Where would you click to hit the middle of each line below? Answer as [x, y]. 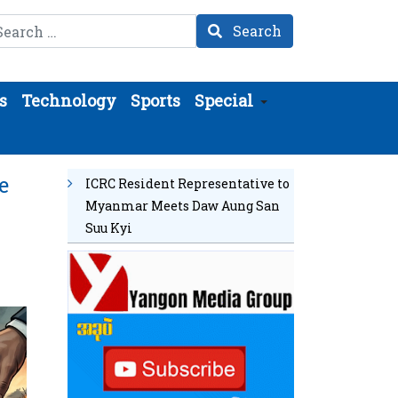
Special [224, 100]
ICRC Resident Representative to [187, 183]
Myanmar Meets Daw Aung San [183, 206]
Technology [69, 100]
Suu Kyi [109, 228]
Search [255, 31]
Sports [155, 100]
